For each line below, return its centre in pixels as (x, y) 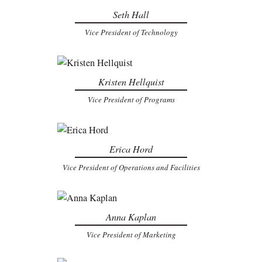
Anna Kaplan (131, 216)
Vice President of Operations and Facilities (131, 167)
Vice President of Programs (131, 100)
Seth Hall (131, 14)
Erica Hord (131, 149)
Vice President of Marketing (131, 235)
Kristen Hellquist (131, 81)
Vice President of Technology (131, 32)
